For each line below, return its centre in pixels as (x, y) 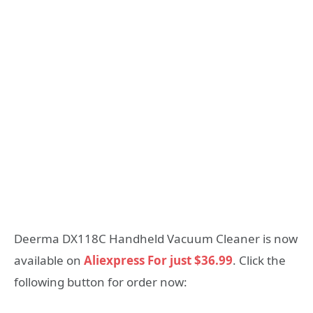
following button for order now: (101, 282)
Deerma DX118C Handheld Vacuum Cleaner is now (156, 239)
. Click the (259, 261)
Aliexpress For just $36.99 (157, 261)
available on (48, 261)
